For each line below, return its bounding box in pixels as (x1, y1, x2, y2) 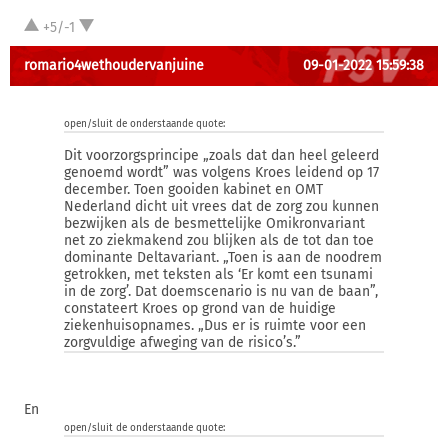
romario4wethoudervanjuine (24, 57, 204, 74)
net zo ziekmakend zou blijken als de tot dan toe (64, 232, 374, 249)
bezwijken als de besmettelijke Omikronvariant (64, 215, 365, 232)
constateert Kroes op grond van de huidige (64, 300, 336, 317)
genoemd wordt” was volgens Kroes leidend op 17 (64, 164, 379, 181)
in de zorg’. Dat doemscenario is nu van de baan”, (64, 283, 378, 300)
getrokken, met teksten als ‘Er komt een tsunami (64, 266, 373, 283)
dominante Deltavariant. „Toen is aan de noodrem (64, 249, 382, 266)
